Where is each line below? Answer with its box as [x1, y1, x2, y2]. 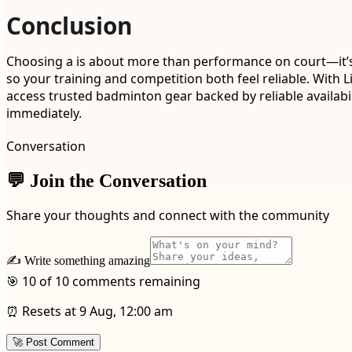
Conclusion [6, 9, 132, 42]
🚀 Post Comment [13, 336, 94, 349]
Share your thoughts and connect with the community [6, 207, 329, 225]
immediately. [6, 104, 82, 122]
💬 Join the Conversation [6, 170, 207, 191]
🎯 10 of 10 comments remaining [6, 273, 200, 291]
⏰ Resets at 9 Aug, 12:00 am [6, 302, 173, 321]
